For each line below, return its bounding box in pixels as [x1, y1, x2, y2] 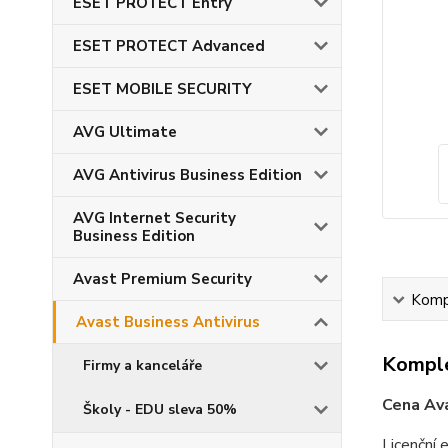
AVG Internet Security [73, 208, 236, 229]
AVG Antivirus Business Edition [73, 165, 302, 186]
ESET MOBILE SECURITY [73, 79, 252, 100]
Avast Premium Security [73, 269, 252, 290]
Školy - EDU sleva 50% [83, 400, 237, 420]
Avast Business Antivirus [76, 312, 260, 333]
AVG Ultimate [73, 122, 177, 143]
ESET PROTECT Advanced [73, 36, 265, 57]
